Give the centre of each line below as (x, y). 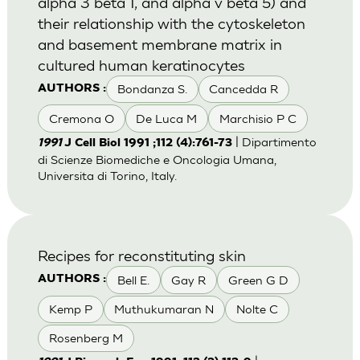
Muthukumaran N (164, 309)
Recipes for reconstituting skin (141, 256)
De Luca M (167, 118)
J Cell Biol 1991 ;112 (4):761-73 (148, 143)
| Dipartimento (274, 141)
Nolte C (257, 309)
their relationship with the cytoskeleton (171, 23)
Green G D (258, 280)
